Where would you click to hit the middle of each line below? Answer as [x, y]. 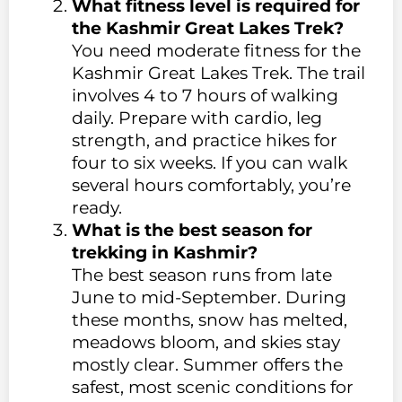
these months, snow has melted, [210, 320]
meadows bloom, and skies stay [206, 343]
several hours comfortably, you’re [211, 186]
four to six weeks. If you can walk [210, 163]
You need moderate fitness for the [216, 51]
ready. [97, 208]
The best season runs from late [202, 275]
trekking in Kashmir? [165, 253]
